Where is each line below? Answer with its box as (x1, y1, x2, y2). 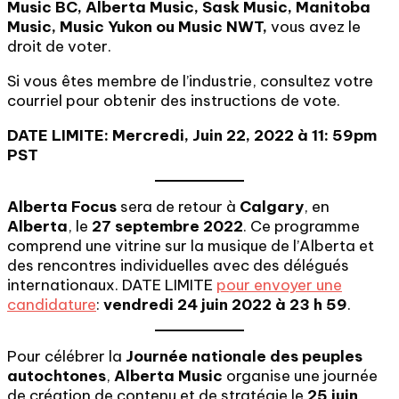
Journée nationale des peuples (122, 346, 362, 366)
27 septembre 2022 (88, 216, 243, 236)
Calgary (240, 197, 304, 216)
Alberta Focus (7, 197, 120, 216)
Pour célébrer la (7, 346, 122, 366)
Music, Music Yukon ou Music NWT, (7, 17, 267, 37)
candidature (7, 295, 96, 314)
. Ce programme (243, 216, 360, 236)
